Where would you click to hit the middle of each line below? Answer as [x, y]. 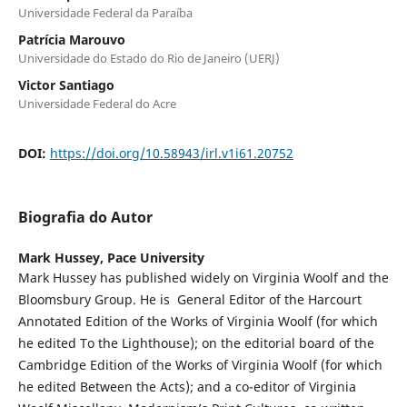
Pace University [155, 258]
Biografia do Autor [85, 218]
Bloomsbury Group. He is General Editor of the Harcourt [189, 300]
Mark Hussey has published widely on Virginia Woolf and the [203, 278]
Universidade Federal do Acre [97, 104]
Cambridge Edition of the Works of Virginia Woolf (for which [200, 365]
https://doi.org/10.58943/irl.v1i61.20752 [171, 154]
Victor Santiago [66, 85]
